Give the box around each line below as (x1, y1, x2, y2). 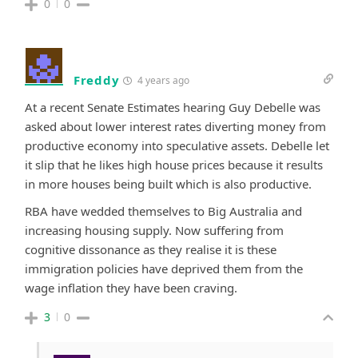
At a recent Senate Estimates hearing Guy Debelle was (25, 99, 320, 116)
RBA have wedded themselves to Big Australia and (25, 203, 302, 220)
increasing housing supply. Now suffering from (25, 222, 284, 239)
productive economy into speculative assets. (25, 137, 271, 154)
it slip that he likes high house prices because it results (25, 157, 323, 173)
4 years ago (135, 74, 190, 88)
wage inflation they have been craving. (25, 280, 237, 296)
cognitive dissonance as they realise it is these (25, 241, 276, 258)
